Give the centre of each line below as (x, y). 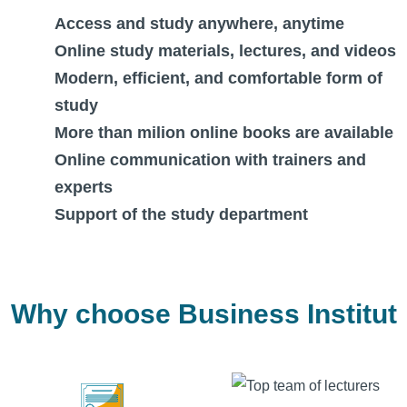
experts (84, 187)
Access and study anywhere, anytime (199, 24)
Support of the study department (181, 214)
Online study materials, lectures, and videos (225, 51)
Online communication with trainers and (210, 160)
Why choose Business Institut (203, 314)
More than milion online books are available (224, 133)
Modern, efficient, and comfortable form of (218, 78)
